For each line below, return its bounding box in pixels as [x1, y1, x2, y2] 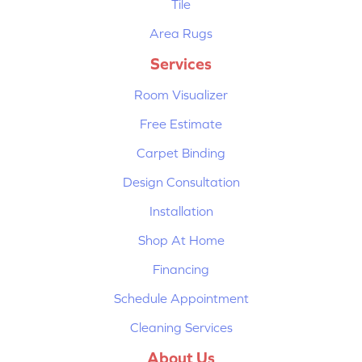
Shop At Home [137, 232, 225, 247]
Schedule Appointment [113, 290, 249, 305]
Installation [149, 203, 213, 218]
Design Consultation [122, 174, 240, 189]
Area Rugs [149, 25, 213, 40]
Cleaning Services [129, 319, 233, 335]
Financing [153, 261, 209, 276]
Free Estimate [140, 116, 222, 131]
